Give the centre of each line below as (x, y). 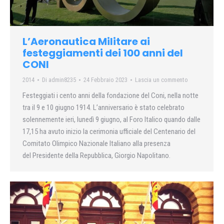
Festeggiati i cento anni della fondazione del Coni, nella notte (110, 96)
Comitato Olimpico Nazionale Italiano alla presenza (96, 144)
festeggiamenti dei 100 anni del (103, 53)
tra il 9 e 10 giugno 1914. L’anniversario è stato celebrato (103, 108)
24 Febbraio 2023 (105, 80)
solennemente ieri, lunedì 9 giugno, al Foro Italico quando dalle (111, 120)
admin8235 (62, 80)
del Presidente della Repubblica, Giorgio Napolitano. (96, 156)
